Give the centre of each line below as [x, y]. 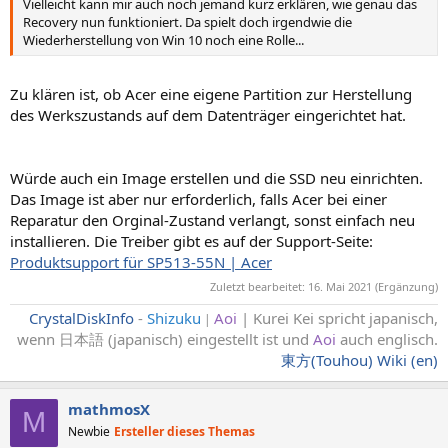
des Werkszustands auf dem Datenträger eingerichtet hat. [208, 115]
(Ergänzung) [405, 286]
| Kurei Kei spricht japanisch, [337, 317]
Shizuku [174, 317]
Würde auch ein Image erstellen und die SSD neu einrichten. [216, 178]
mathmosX [109, 408]
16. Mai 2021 [340, 286]
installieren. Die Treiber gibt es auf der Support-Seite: [191, 241]
